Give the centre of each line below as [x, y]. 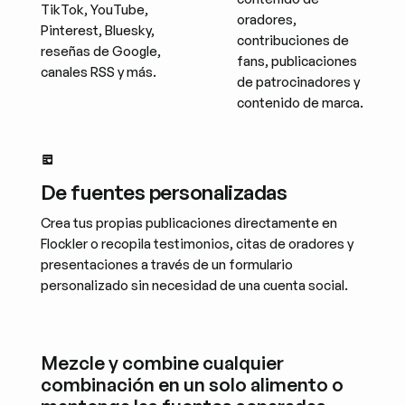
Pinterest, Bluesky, [97, 31]
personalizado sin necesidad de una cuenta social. [194, 285]
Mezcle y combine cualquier [162, 363]
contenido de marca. [301, 103]
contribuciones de [293, 41]
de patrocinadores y [299, 82]
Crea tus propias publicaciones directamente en [188, 222]
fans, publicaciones [297, 61]
